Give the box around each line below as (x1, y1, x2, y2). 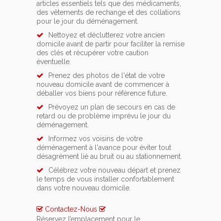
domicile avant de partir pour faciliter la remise (37, 40, 184, 48)
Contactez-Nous (45, 205, 97, 214)
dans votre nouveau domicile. (37, 184, 131, 192)
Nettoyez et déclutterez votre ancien (48, 31, 165, 39)
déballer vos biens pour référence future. (37, 89, 167, 98)
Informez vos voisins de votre (48, 135, 143, 143)
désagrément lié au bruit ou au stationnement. (37, 152, 182, 161)
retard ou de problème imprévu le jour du (37, 112, 171, 120)
